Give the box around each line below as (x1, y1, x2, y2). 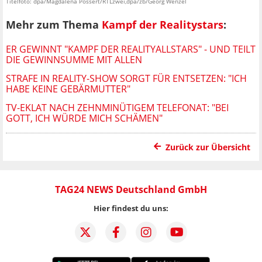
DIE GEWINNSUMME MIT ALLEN (6, 53, 142, 66)
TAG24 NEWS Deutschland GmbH (55, 182, 207, 196)
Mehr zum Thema (6, 17, 102, 32)
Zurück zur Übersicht (166, 141, 250, 153)
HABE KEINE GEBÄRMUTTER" (6, 82, 130, 95)
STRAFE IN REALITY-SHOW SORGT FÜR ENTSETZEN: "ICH (6, 71, 247, 85)
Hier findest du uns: (94, 202, 168, 213)
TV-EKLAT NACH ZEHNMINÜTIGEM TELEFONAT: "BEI (6, 101, 229, 114)
